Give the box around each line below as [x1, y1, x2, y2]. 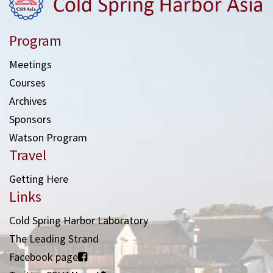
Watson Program [9, 130, 87, 145]
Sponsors [9, 112, 51, 127]
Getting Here [9, 172, 68, 186]
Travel [9, 146, 46, 165]
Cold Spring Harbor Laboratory [9, 213, 148, 228]
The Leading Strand [9, 232, 99, 246]
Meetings [9, 57, 52, 72]
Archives [9, 94, 47, 108]
